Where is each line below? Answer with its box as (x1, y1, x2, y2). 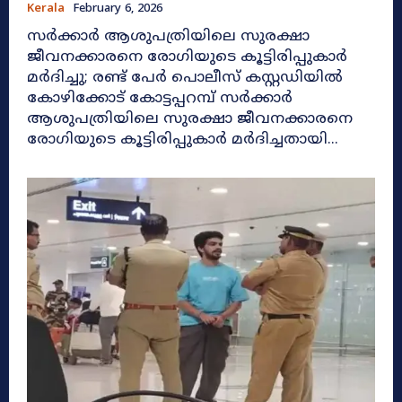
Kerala (27, 2, 65, 17)
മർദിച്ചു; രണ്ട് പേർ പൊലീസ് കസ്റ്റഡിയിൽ (27, 68, 343, 89)
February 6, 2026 (73, 2, 162, 17)
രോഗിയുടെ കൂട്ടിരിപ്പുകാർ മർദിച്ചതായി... (27, 130, 338, 151)
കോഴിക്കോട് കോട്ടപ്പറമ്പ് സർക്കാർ (27, 89, 293, 109)
